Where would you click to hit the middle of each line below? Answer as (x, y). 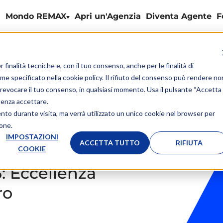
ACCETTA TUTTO (110, 142)
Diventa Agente (179, 16)
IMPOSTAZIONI (32, 136)
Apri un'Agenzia (108, 16)
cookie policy (82, 77)
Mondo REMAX (36, 16)
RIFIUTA (189, 142)
